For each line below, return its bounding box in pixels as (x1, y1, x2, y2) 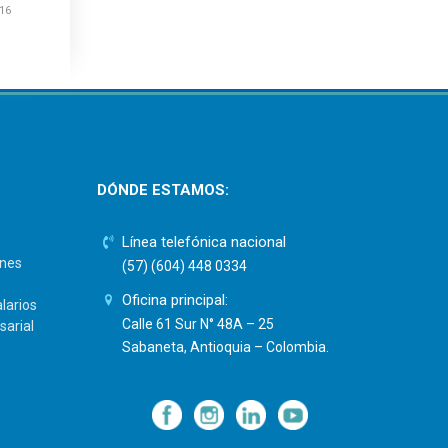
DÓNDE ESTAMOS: (96, 180, 229, 199)
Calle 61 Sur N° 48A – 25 (122, 315, 275, 332)
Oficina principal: (122, 290, 229, 309)
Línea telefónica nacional (122, 232, 287, 251)
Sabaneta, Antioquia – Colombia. (122, 338, 330, 355)
